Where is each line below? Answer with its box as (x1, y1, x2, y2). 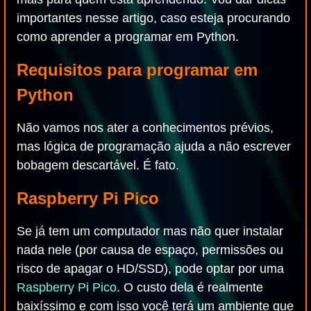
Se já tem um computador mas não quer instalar (17, 224, 283, 238)
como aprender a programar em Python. (17, 30, 239, 44)
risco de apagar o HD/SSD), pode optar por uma (17, 262, 284, 276)
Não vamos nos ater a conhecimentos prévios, (17, 121, 274, 135)
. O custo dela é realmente (117, 280, 263, 294)
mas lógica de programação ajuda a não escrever (17, 140, 291, 153)
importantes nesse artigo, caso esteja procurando (17, 11, 290, 25)
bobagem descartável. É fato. (17, 158, 179, 172)
